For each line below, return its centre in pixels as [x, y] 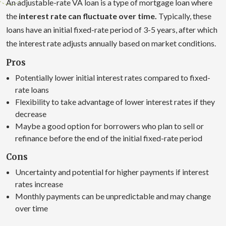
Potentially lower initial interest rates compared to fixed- [113, 77]
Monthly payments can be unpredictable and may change [113, 196]
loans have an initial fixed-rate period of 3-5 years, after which [112, 29]
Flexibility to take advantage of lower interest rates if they [115, 101]
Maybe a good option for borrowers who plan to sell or [109, 126]
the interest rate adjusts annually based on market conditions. [111, 43]
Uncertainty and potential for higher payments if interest [112, 172]
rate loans [32, 89]
